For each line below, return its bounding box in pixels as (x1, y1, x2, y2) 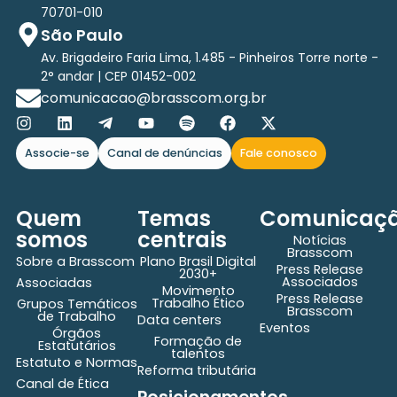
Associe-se (24, 144, 90, 160)
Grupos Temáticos (16, 294, 137, 313)
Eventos (259, 318, 310, 337)
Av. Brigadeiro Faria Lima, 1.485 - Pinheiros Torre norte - (40, 48, 378, 66)
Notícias (293, 230, 347, 249)
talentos (171, 344, 226, 362)
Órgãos (52, 323, 102, 342)
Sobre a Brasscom (15, 252, 135, 270)
